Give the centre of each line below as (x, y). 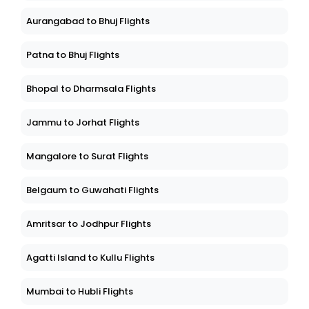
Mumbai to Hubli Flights (80, 292)
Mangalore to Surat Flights (87, 157)
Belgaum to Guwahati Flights (92, 190)
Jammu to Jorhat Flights (83, 123)
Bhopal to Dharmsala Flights (91, 89)
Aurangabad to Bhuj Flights (88, 21)
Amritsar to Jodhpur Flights (89, 224)
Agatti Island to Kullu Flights (90, 258)
